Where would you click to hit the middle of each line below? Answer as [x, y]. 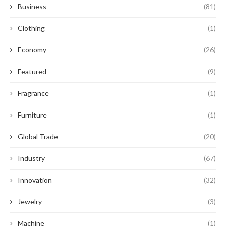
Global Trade [38, 136]
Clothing [31, 28]
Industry [31, 158]
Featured [32, 71]
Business [32, 6]
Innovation [35, 180]
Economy [32, 50]
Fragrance [33, 93]
